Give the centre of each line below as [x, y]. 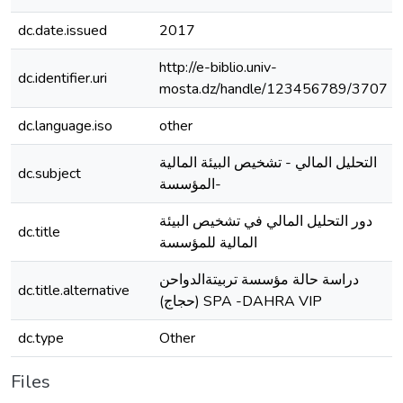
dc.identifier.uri [63, 78]
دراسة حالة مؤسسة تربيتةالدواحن [259, 280]
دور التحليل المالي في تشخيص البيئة [266, 221]
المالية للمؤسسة [208, 243]
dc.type [41, 338]
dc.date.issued [63, 31]
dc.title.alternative [74, 291]
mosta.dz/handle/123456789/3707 [273, 89]
